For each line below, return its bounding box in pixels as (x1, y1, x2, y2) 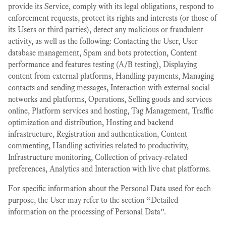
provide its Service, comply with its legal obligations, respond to (8, 2, 214, 11)
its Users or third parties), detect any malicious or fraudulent (8, 25, 203, 34)
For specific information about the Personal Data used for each (8, 184, 211, 193)
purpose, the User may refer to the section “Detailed (8, 195, 178, 205)
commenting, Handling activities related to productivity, (8, 141, 189, 150)
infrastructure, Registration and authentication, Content (8, 129, 187, 139)
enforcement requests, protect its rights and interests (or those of (8, 13, 217, 23)
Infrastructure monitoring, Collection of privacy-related (8, 152, 187, 162)
